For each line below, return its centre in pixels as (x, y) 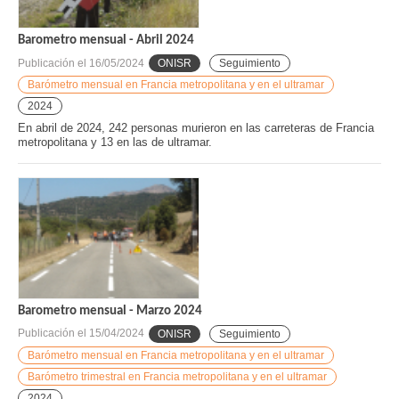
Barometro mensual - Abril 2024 (106, 41)
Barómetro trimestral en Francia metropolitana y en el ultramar (177, 376)
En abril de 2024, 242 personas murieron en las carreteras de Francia (196, 128)
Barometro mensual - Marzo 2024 (110, 311)
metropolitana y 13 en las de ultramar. (115, 142)
